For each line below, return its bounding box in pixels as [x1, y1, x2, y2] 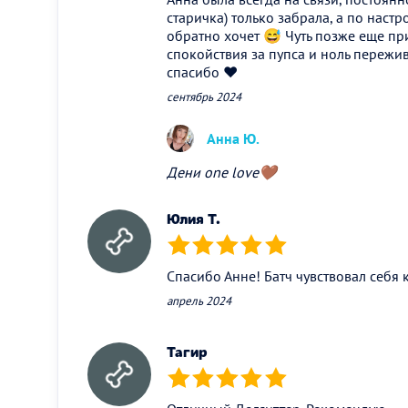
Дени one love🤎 [167, 162, 277, 181]
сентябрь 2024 [167, 88, 241, 105]
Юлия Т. [167, 209, 220, 229]
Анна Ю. [207, 128, 260, 148]
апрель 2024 [167, 292, 231, 309]
